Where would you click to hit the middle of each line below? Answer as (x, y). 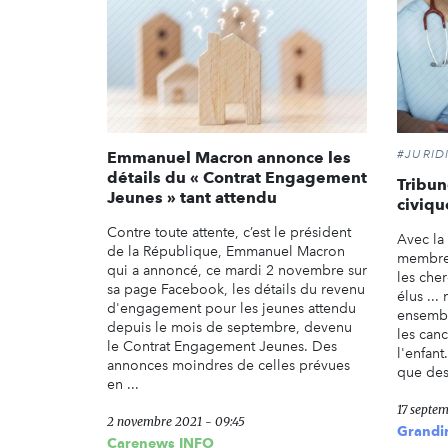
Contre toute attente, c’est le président (229, 232)
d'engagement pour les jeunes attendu (231, 308)
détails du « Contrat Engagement (237, 177)
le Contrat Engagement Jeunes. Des (222, 346)
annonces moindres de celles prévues (228, 365)
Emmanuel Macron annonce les (229, 157)
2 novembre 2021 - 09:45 (176, 421)
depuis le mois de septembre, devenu (229, 327)
